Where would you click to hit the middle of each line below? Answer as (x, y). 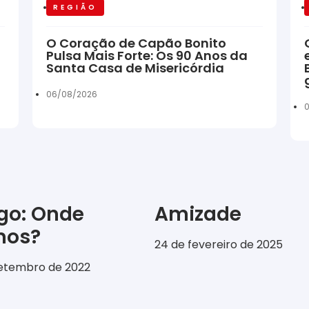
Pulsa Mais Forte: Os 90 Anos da (147, 56)
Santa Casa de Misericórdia (136, 68)
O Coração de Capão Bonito (137, 43)
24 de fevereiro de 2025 (219, 245)
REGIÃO (76, 8)
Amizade (198, 215)
